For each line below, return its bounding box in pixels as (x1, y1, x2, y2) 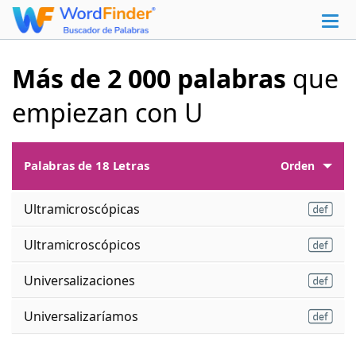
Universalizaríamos (24, 307, 138, 325)
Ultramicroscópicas (24, 199, 140, 218)
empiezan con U (12, 95, 203, 130)
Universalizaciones (24, 271, 135, 289)
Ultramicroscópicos (24, 235, 141, 253)
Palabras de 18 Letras (24, 157, 149, 174)
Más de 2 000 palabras (12, 60, 286, 95)
